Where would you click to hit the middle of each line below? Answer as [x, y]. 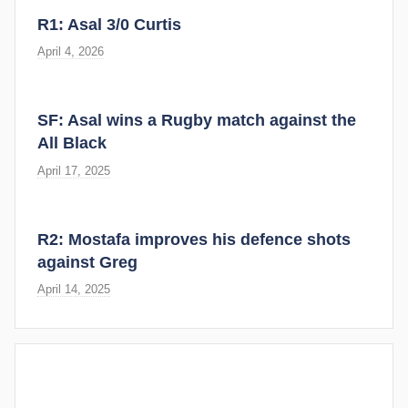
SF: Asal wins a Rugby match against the [197, 121]
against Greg [87, 262]
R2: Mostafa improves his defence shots [194, 239]
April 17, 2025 [74, 170]
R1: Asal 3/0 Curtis [109, 24]
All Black [72, 143]
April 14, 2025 [74, 290]
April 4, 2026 [71, 52]
